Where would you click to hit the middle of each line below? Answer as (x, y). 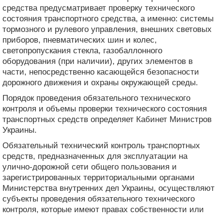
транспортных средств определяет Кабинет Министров (107, 119)
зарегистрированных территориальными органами (99, 177)
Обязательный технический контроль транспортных (101, 145)
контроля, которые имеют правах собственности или (103, 209)
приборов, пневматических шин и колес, (80, 40)
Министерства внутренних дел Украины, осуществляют (108, 188)
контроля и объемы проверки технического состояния (105, 108)
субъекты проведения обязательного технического (99, 199)
